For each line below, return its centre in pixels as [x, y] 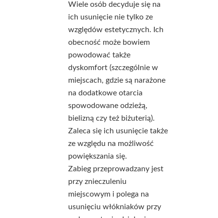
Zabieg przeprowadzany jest [116, 169]
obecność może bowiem [109, 42]
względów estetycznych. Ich [116, 30]
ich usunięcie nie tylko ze [110, 17]
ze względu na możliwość [111, 144]
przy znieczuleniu [97, 182]
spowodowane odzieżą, [108, 106]
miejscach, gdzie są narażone [117, 80]
